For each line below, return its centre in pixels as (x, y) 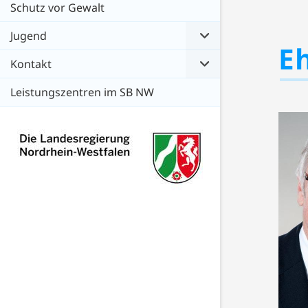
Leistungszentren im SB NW (82, 92)
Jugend (29, 36)
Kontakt (31, 64)
